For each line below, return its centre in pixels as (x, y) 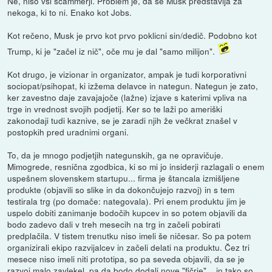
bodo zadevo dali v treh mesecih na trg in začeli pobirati (114, 224)
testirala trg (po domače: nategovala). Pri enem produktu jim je (127, 201)
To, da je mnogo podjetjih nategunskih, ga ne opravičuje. (116, 155)
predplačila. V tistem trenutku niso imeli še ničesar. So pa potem (129, 235)
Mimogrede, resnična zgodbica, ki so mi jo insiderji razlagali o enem (136, 166)
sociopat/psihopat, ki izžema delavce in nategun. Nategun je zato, (133, 85)
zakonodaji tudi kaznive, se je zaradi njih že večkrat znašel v (123, 120)
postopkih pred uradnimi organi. (68, 131)
